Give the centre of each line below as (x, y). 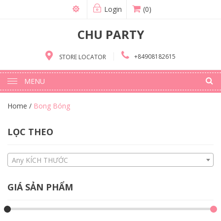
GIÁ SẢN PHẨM (40, 187)
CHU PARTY (110, 34)
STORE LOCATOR (82, 57)
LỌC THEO (30, 132)
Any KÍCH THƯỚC (40, 160)
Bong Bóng (52, 106)
